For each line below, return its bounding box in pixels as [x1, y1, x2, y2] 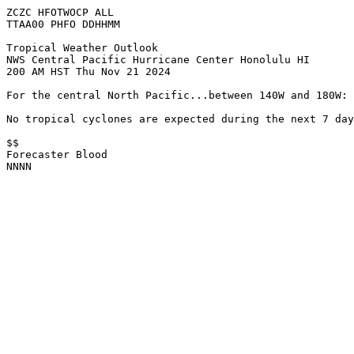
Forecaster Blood [6, 149, 107, 160]
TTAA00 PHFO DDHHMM [6, 18, 120, 30]
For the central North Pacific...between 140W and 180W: [6, 89, 348, 101]
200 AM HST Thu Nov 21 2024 [6, 66, 171, 77]
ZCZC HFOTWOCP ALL [6, 6, 114, 18]
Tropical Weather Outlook [6, 42, 158, 54]
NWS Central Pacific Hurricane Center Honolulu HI [6, 54, 310, 66]
